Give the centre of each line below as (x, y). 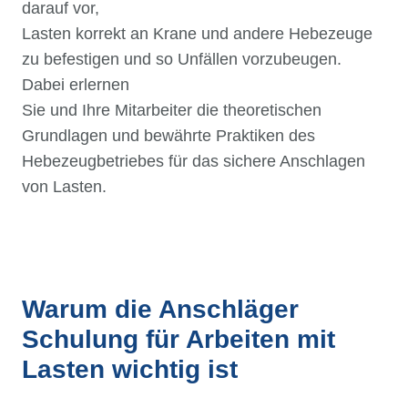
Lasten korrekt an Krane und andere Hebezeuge (197, 33)
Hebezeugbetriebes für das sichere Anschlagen (194, 161)
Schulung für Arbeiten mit (178, 339)
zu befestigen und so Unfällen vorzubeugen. (182, 59)
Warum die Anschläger (160, 309)
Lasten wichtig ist (130, 369)
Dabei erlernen (76, 84)
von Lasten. (64, 186)
